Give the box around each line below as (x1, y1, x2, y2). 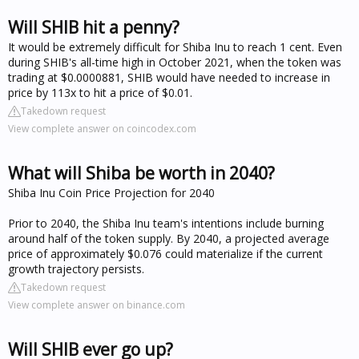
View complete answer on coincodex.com (8, 121, 196, 135)
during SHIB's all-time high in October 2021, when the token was (8, 54, 341, 70)
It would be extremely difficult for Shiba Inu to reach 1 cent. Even (8, 38, 342, 54)
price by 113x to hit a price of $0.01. (8, 84, 192, 100)
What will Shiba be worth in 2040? (8, 161, 275, 184)
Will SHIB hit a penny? (8, 15, 179, 38)
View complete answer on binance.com (8, 297, 185, 312)
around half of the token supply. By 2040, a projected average (8, 230, 329, 246)
